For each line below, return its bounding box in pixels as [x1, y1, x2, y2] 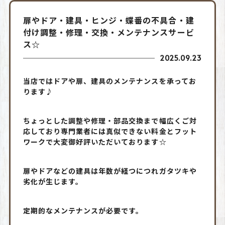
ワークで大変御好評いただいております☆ [23, 136, 167, 147]
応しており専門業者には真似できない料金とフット [23, 126, 197, 136]
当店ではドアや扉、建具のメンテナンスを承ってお [23, 75, 196, 86]
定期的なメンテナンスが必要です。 [23, 205, 144, 215]
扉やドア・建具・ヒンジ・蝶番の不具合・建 [23, 14, 194, 26]
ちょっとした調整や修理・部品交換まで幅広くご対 [23, 115, 197, 126]
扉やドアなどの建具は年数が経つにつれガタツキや [23, 165, 197, 176]
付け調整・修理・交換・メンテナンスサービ [23, 26, 194, 38]
